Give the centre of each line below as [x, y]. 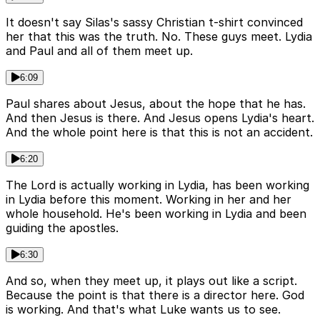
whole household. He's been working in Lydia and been [156, 214]
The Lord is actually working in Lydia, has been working [157, 185]
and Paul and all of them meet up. [99, 51]
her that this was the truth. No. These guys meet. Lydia [159, 37]
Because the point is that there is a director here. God [155, 295]
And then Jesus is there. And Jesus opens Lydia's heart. [160, 118]
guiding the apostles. [62, 228]
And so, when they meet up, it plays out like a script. [151, 281]
